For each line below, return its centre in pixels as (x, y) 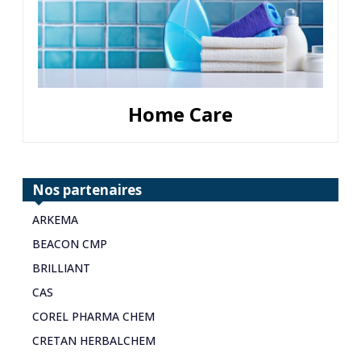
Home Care (180, 114)
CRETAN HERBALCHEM (94, 340)
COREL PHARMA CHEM (93, 316)
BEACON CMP (70, 243)
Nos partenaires (87, 189)
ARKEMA (55, 219)
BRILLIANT (61, 268)
